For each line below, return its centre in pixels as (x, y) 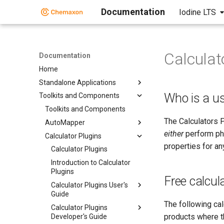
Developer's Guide (79, 216)
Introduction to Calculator (91, 162)
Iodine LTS (197, 12)
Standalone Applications (77, 82)
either (174, 134)
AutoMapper (65, 122)
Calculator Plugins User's (89, 185)
